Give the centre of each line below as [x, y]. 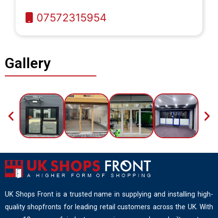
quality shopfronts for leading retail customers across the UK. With [109, 207]
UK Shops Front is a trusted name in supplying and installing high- [109, 194]
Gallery [28, 63]
